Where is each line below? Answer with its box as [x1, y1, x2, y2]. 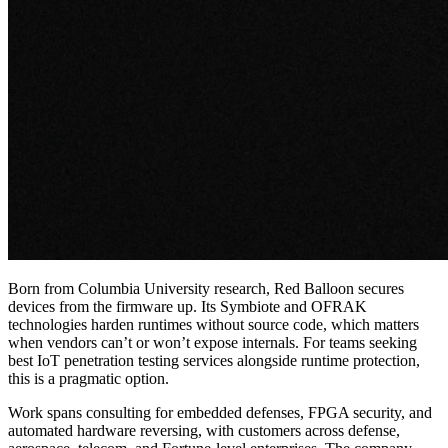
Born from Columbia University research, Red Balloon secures [8, 279, 404, 297]
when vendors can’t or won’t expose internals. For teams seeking [8, 333, 417, 351]
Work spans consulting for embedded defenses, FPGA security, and [8, 403, 432, 421]
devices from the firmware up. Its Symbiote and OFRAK [8, 297, 367, 315]
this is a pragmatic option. [8, 369, 169, 387]
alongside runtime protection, [233, 351, 420, 369]
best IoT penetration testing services [8, 351, 233, 369]
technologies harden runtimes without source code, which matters [8, 315, 419, 333]
